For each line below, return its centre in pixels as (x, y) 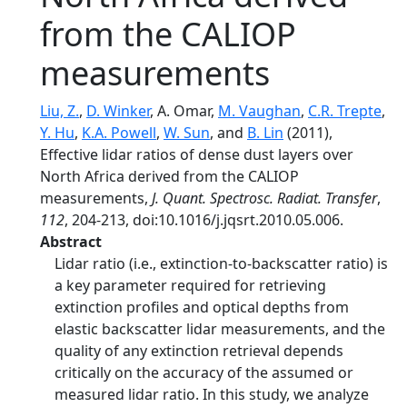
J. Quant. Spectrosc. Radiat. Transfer (264, 198)
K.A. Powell (119, 133)
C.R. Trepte (345, 111)
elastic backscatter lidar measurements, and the (220, 329)
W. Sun (187, 133)
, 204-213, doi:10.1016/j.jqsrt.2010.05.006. (204, 220)
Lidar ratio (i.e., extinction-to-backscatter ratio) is (221, 263)
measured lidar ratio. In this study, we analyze (212, 394)
